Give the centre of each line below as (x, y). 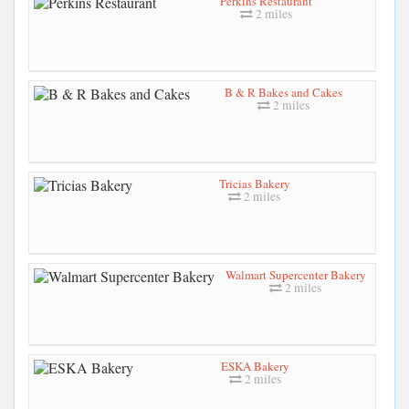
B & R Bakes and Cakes (283, 92)
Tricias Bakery (254, 183)
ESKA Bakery (255, 366)
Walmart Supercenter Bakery (295, 274)
